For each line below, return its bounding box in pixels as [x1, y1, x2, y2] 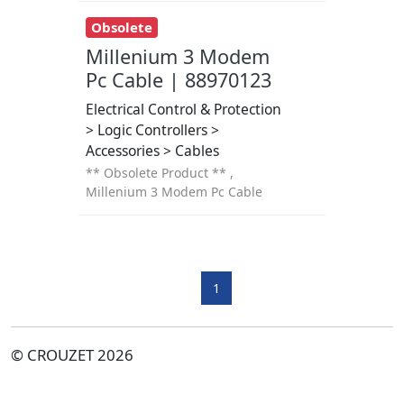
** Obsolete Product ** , [85, 163, 234, 181]
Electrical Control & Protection [85, 98, 281, 119]
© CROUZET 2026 [11, 344, 133, 365]
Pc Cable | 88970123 [85, 66, 271, 93]
